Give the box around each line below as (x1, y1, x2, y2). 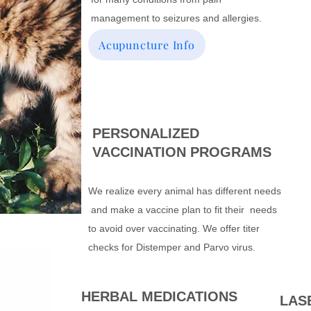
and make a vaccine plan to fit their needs (88, 204, 277, 215)
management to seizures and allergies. (88, 12, 264, 24)
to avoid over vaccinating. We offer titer (88, 223, 260, 234)
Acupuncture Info (99, 37, 195, 52)
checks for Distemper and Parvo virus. (88, 242, 255, 253)
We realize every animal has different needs (88, 185, 281, 196)
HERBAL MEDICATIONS (81, 289, 237, 304)
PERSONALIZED (88, 126, 199, 141)
